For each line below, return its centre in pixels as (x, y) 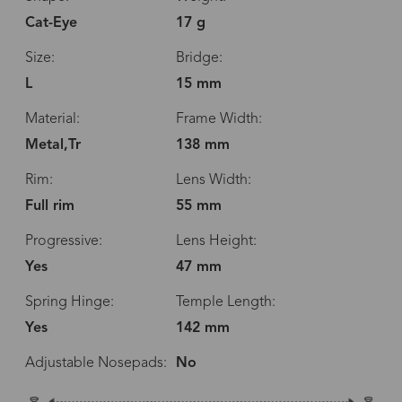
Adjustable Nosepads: (96, 364)
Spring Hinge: (69, 303)
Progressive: (63, 242)
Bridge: (199, 59)
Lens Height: (216, 242)
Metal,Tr (52, 146)
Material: (52, 120)
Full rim (49, 207)
